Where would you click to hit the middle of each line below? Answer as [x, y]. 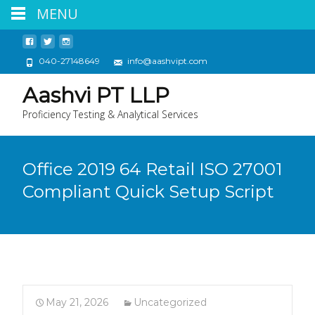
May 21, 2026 [77, 302]
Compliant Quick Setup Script [148, 192]
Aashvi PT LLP [96, 95]
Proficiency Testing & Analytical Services [110, 114]
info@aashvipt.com [166, 61]
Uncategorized [170, 302]
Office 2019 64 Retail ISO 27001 [152, 169]
